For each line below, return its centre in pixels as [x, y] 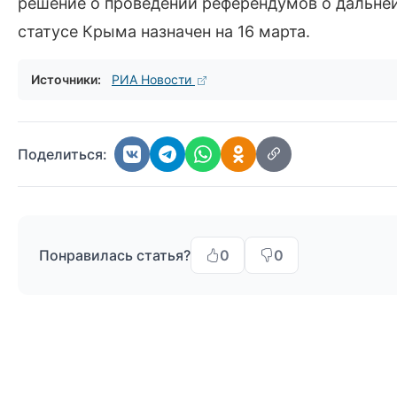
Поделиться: [62, 154]
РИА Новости [153, 79]
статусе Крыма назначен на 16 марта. [164, 31]
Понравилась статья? [115, 255]
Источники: [66, 79]
